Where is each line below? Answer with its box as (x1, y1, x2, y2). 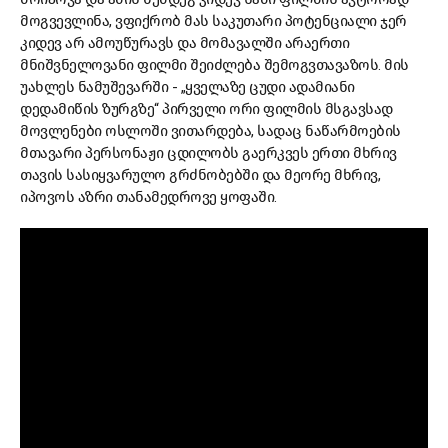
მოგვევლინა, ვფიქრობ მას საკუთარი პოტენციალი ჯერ (20, 12, 407, 31)
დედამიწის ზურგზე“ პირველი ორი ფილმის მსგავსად (20, 100, 393, 119)
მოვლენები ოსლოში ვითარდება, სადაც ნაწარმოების (20, 122, 401, 141)
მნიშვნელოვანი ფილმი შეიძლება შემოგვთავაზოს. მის (20, 56, 409, 75)
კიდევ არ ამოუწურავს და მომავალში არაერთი (20, 34, 349, 53)
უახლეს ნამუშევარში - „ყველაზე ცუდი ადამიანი (20, 78, 355, 97)
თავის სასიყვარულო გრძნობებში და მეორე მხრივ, (20, 166, 380, 185)
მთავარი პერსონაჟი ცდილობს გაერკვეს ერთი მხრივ (20, 144, 397, 163)
